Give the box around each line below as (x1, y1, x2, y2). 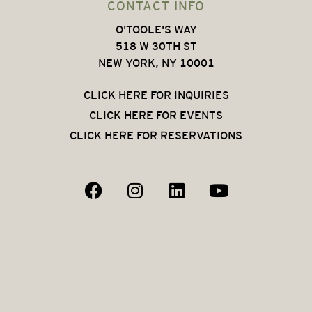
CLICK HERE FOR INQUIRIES (83, 88, 229, 102)
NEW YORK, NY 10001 (97, 56, 214, 70)
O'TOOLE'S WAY (115, 22, 197, 36)
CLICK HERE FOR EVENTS (89, 109, 223, 123)
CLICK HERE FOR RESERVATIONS (70, 129, 242, 143)
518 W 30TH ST (115, 39, 197, 53)
